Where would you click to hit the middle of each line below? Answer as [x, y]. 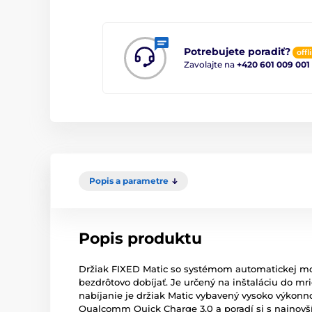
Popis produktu [140, 238]
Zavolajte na [210, 64]
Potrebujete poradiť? [237, 52]
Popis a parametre [129, 180]
